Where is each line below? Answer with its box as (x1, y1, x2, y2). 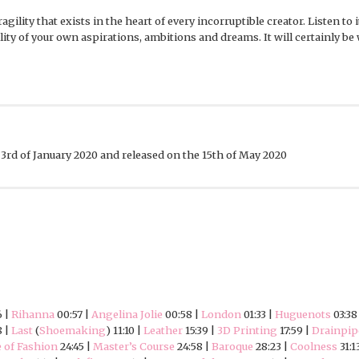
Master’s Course (93, 340, 175, 353)
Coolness (290, 340, 337, 353)
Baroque (212, 340, 253, 353)
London (201, 308, 241, 321)
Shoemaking (39, 324, 106, 337)
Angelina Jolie (91, 308, 163, 321)
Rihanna (11, 308, 54, 321)
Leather (143, 324, 183, 337)
